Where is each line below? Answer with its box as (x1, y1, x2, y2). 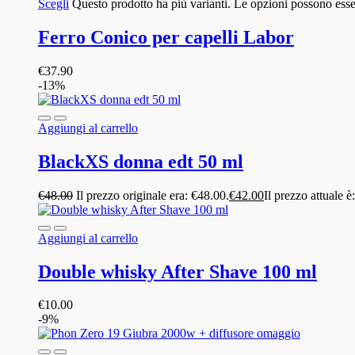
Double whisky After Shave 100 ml (38, 261, 317, 282)
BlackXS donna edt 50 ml (38, 151, 243, 172)
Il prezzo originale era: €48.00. (76, 188, 229, 202)
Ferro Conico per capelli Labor (38, 26, 294, 48)
